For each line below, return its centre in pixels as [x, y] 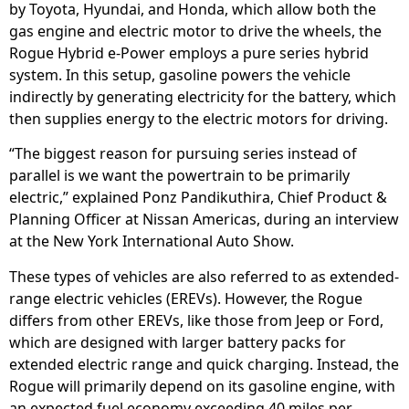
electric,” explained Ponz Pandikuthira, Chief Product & [198, 198]
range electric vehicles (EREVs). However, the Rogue [186, 298]
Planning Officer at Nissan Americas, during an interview [204, 220]
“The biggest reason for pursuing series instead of [183, 154]
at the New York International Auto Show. [152, 241]
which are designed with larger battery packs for [178, 342]
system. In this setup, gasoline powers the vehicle [180, 74]
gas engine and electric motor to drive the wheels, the [195, 31]
